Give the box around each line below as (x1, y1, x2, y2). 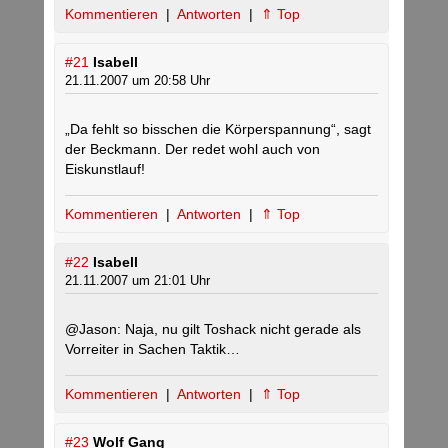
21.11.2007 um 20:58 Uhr (65, 73, 210, 88)
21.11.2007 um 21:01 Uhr (65, 273, 210, 288)
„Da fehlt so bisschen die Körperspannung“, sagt (65, 121, 371, 137)
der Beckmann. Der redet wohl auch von (65, 141, 320, 157)
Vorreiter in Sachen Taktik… (65, 341, 240, 357)
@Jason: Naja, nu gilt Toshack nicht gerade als (65, 321, 361, 337)
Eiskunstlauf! (65, 161, 145, 177)
